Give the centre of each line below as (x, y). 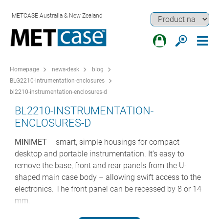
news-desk (66, 70)
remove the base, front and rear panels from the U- (101, 166)
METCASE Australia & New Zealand (57, 16)
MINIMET (31, 142)
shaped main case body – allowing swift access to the (108, 177)
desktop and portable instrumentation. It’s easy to (99, 154)
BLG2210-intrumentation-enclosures (57, 81)
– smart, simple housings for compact (113, 142)
